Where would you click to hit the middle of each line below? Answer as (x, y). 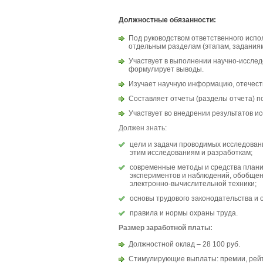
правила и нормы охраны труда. (184, 213)
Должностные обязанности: (167, 20)
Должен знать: (143, 128)
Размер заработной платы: (166, 228)
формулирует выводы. (166, 69)
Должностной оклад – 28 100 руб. (184, 244)
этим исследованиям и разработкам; (191, 153)
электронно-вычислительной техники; (193, 184)
